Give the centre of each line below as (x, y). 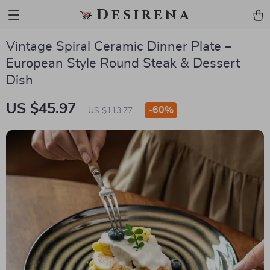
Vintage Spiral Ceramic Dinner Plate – (119, 46)
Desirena (144, 15)
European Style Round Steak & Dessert (123, 63)
